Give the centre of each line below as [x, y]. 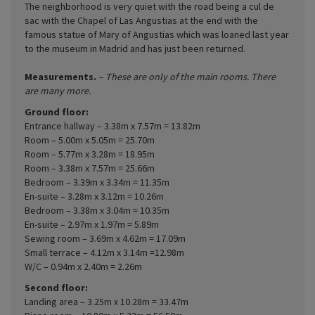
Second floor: [56, 287]
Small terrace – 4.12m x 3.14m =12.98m [104, 252]
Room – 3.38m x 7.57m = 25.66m [90, 168]
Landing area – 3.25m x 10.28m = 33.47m [107, 301]
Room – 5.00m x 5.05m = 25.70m [90, 140]
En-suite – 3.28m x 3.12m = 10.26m [94, 196]
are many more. [58, 90]
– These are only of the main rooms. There [187, 76]
